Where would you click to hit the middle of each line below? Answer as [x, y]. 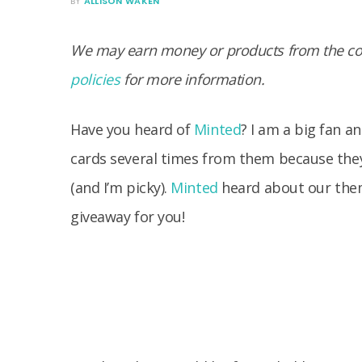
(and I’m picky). [121, 187]
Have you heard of [132, 129]
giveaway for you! [128, 217]
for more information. [192, 79]
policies [95, 79]
